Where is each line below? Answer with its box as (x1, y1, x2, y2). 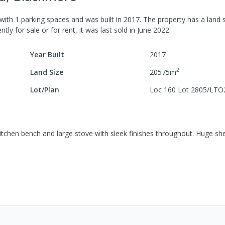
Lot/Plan (30, 84, 60, 94)
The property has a (141, 14, 205, 24)
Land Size (30, 67, 64, 77)
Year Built (30, 49, 65, 59)
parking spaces (19, 14, 69, 24)
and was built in (69, 14, 124, 24)
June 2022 (137, 25, 169, 35)
